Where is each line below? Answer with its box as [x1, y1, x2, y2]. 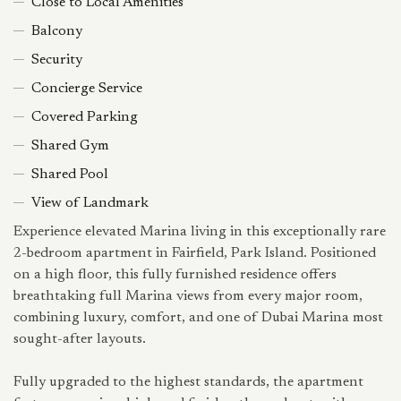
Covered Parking [31, 110, 138, 124]
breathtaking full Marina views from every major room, [13, 289, 363, 303]
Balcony [31, 24, 82, 38]
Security [31, 53, 82, 67]
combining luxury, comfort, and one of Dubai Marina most [13, 311, 383, 325]
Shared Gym [31, 139, 109, 153]
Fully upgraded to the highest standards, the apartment [13, 375, 363, 389]
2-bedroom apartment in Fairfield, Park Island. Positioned [13, 246, 376, 260]
